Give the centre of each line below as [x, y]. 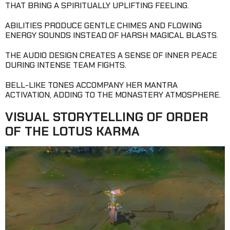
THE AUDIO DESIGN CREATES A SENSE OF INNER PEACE [111, 55]
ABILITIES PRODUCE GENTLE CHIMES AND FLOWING [103, 26]
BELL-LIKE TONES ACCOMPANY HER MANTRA [91, 85]
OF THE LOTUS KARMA [72, 131]
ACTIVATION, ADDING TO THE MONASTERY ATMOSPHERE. [113, 95]
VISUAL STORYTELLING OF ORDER [107, 117]
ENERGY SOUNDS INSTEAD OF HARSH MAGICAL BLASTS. [112, 35]
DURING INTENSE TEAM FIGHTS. [66, 65]
